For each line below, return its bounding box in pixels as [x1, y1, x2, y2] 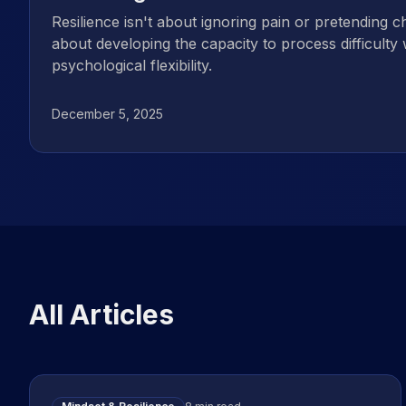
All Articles [29, 298, 174, 331]
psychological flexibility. [52, 56, 212, 74]
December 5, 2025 [52, 106, 163, 121]
